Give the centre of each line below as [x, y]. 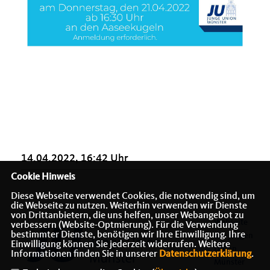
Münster [229, 262]
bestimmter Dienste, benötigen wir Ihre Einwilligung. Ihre [128, 235]
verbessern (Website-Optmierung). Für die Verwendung [124, 225]
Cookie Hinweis [43, 177]
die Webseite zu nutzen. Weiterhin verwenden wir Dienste [129, 206]
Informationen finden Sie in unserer [85, 254]
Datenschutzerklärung [205, 254]
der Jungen [234, 236]
